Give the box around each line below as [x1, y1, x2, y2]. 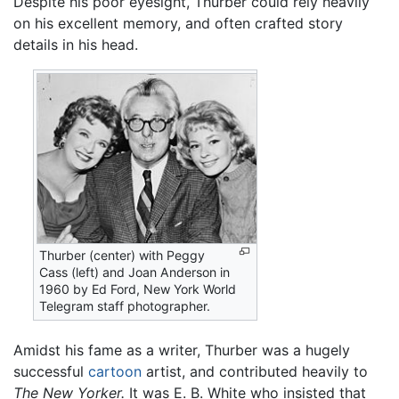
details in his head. [13, 36, 138, 54]
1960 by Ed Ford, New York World [39, 281, 237, 297]
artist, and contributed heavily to [142, 362, 368, 381]
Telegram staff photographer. [39, 298, 211, 314]
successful [13, 362, 88, 381]
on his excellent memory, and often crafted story [13, 14, 343, 33]
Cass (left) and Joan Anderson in [39, 265, 231, 281]
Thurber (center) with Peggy [39, 248, 206, 264]
